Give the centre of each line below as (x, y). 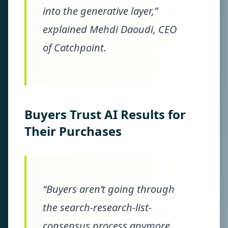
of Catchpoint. (75, 48)
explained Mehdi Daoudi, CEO (110, 29)
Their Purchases (73, 131)
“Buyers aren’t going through (109, 189)
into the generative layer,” (100, 11)
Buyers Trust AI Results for (105, 114)
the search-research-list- (97, 207)
